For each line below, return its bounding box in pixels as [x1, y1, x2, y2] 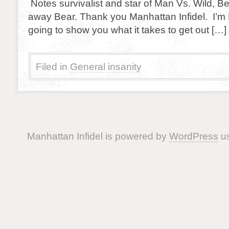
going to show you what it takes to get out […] [28, 24, 226, 35]
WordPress [169, 130, 218, 142]
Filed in [36, 61, 67, 72]
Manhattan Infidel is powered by [27, 130, 169, 142]
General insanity [70, 61, 142, 72]
